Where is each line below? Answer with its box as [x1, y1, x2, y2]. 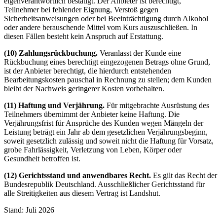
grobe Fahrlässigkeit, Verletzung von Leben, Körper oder [4, 146, 182, 154]
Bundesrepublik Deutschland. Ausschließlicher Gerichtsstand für [4, 180, 205, 189]
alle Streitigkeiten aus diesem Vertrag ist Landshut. [4, 189, 160, 198]
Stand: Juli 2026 [4, 206, 54, 215]
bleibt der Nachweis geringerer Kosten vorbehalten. [4, 84, 164, 93]
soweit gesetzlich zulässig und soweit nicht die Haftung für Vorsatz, [4, 137, 214, 146]
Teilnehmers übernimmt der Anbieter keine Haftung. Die [4, 110, 180, 119]
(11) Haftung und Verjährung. [4, 101, 105, 110]
